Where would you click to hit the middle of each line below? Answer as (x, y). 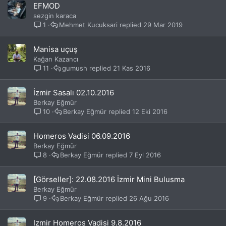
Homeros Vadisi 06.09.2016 (82, 136)
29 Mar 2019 (163, 24)
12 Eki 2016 (150, 111)
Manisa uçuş (55, 49)
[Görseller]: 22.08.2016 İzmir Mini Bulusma (109, 179)
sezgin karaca (55, 16)
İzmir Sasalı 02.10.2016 (74, 93)
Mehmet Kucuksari (89, 24)
